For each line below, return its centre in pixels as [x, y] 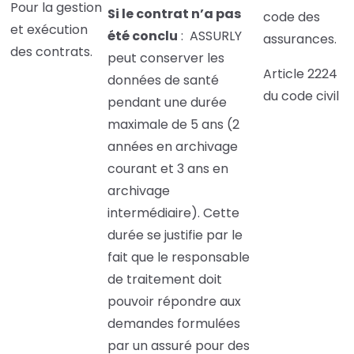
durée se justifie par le [175, 235]
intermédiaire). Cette [173, 213]
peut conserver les [166, 58]
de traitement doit [165, 280]
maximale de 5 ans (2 [173, 125]
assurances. [300, 40]
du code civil [301, 96]
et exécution [49, 30]
